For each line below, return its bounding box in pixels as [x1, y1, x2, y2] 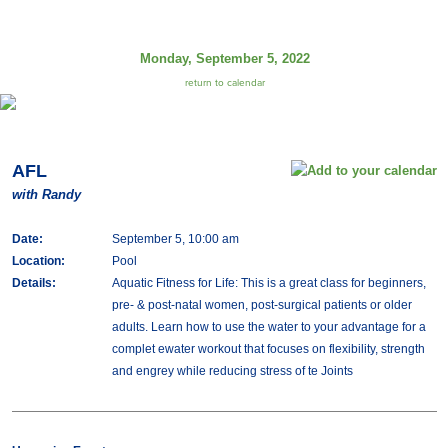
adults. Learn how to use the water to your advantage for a [111, 320, 426, 334]
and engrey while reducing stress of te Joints [111, 364, 353, 378]
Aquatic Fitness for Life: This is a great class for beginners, [111, 276, 426, 290]
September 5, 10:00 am [111, 232, 239, 246]
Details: [11, 276, 56, 290]
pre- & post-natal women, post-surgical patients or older [111, 298, 412, 312]
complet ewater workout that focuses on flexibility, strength [111, 342, 425, 356]
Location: [11, 254, 65, 268]
